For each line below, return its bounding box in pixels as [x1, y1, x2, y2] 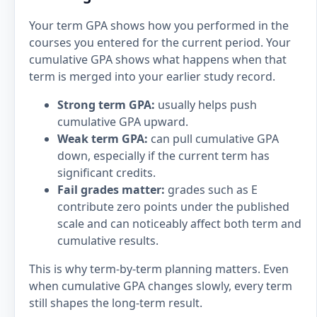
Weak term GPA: [57, 131, 148, 146]
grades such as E [165, 182, 258, 197]
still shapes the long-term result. [29, 295, 202, 311]
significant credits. [57, 165, 156, 180]
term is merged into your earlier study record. [29, 69, 275, 84]
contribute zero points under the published [57, 199, 289, 214]
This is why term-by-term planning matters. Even [29, 261, 289, 277]
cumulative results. [57, 233, 158, 248]
